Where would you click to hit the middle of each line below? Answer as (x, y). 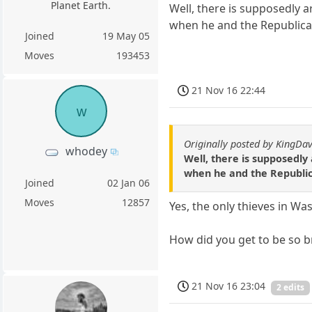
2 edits (291, 288)
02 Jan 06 (129, 183)
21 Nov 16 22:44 (229, 90)
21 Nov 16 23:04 (229, 286)
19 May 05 (126, 36)
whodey (86, 151)
